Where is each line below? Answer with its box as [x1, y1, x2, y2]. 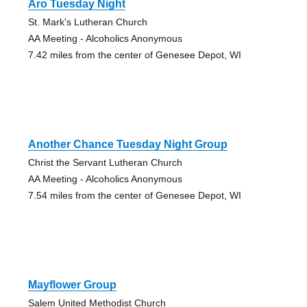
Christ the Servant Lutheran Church [27, 156, 182, 168]
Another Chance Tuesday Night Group [27, 138, 228, 150]
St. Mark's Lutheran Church [27, 16, 147, 27]
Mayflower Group [27, 278, 116, 291]
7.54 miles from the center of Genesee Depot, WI [27, 189, 241, 201]
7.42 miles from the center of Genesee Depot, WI [27, 49, 241, 60]
